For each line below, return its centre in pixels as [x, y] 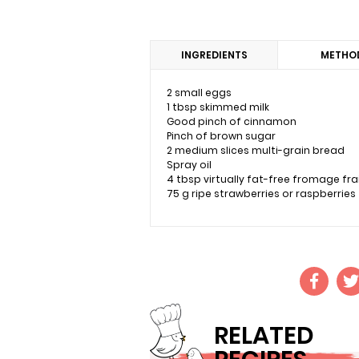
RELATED [264, 336]
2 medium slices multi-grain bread [256, 150]
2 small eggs [199, 93]
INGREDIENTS [214, 54]
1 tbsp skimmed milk [218, 107]
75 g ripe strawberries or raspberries [261, 194]
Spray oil [189, 165]
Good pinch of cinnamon [232, 121]
